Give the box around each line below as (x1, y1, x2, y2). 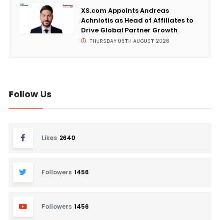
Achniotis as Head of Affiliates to (81, 16, 193, 26)
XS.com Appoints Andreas (81, 6, 169, 16)
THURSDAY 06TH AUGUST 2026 (87, 37, 169, 45)
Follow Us (8, 88, 52, 101)
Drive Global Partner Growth (81, 26, 178, 35)
